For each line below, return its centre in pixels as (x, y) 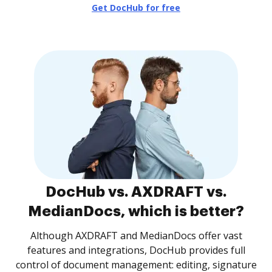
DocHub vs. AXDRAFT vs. (136, 192)
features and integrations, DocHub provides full (136, 250)
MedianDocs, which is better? (136, 211)
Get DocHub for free (136, 8)
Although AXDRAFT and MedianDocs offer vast (136, 236)
